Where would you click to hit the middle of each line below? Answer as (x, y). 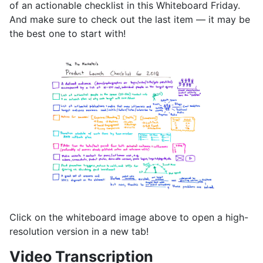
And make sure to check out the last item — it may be (130, 19)
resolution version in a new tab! (79, 232)
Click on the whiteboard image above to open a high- (129, 218)
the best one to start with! (68, 33)
